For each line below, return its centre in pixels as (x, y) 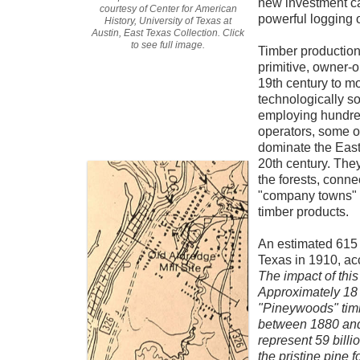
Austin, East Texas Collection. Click (168, 33)
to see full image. (168, 45)
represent (286, 340)
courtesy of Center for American (168, 9)
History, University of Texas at (168, 21)
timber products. (303, 212)
